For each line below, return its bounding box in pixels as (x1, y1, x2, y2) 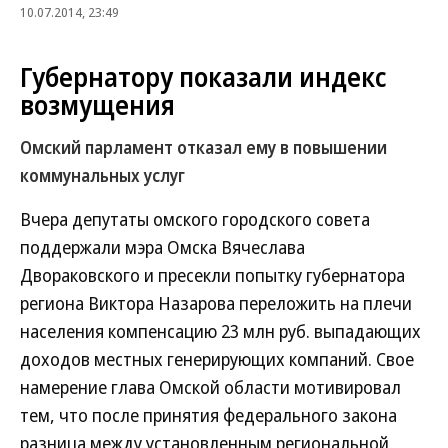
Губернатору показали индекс (20, 59, 387, 95)
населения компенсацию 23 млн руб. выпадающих (20, 319, 421, 343)
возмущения (20, 87, 175, 123)
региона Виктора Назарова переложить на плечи (20, 291, 412, 315)
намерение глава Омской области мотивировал (20, 375, 401, 399)
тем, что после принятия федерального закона (20, 403, 397, 427)
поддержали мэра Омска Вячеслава (20, 235, 305, 259)
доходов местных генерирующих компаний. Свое (20, 347, 414, 371)
